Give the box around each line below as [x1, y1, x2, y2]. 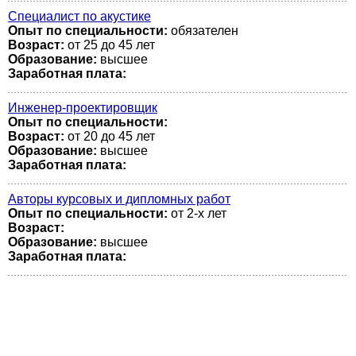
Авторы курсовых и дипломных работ [8, 192, 230, 206]
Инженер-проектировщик [8, 101, 157, 114]
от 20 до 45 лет [64, 130, 155, 143]
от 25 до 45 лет [64, 38, 155, 52]
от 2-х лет [168, 207, 226, 220]
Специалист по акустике [8, 10, 151, 23]
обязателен [168, 24, 238, 37]
